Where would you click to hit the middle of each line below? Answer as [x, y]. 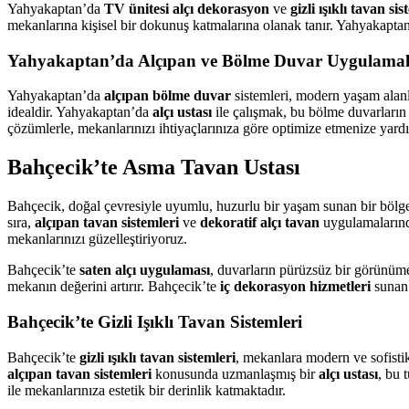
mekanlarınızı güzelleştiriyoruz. [97, 239]
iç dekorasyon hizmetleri [295, 287]
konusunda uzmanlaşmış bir [235, 373]
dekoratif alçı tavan [260, 223]
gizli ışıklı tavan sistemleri [157, 357]
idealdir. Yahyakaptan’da [80, 112]
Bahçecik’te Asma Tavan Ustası [154, 168]
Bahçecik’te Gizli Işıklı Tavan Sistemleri [155, 321]
